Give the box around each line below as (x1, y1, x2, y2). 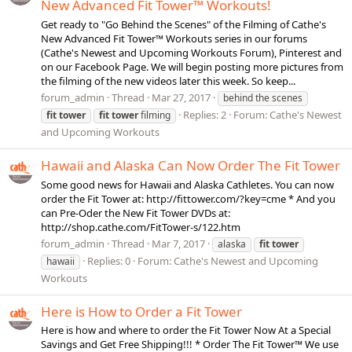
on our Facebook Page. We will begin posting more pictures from (41, 59, 343, 74)
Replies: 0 (87, 253, 130, 268)
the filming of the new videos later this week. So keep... (41, 73, 295, 88)
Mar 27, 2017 (152, 90, 211, 104)
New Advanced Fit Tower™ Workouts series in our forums (41, 31, 307, 46)
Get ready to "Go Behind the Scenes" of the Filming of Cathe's (41, 16, 326, 31)
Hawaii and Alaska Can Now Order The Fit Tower (41, 156, 340, 175)
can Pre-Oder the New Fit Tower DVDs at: (41, 205, 230, 220)
